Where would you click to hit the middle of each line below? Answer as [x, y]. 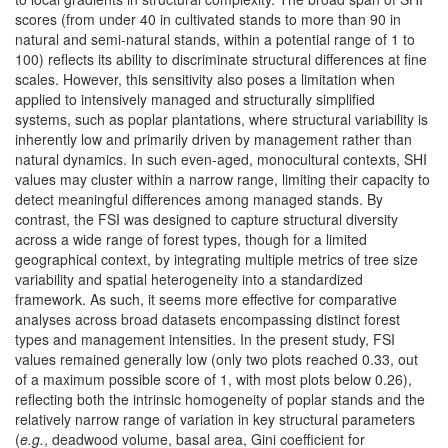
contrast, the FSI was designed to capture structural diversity [206, 218]
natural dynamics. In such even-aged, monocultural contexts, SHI [221, 158]
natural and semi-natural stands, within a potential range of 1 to [215, 38]
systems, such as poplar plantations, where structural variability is [221, 118]
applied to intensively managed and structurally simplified [195, 98]
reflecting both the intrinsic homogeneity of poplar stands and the [220, 398]
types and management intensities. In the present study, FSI [205, 338]
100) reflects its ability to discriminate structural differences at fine [221, 58]
